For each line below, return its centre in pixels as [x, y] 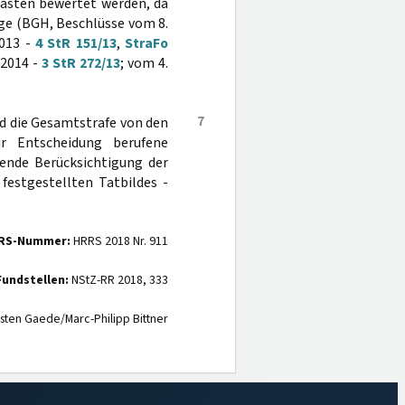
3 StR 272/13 [81, 63]
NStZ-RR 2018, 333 [118, 280]
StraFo [147, 43]
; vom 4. [145, 63]
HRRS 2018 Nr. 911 [119, 241]
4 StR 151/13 [76, 43]
